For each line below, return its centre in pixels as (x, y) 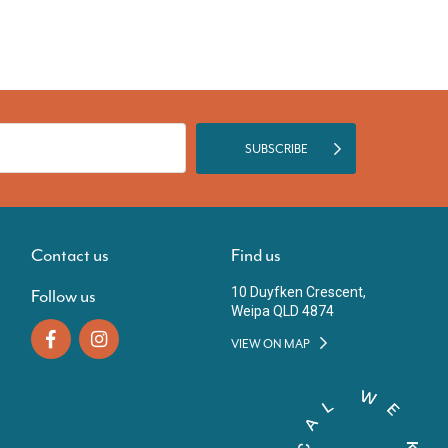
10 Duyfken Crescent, (298, 292)
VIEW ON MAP (270, 344)
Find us (256, 255)
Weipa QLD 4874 (282, 311)
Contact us (70, 255)
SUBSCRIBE (276, 148)
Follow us (63, 296)
